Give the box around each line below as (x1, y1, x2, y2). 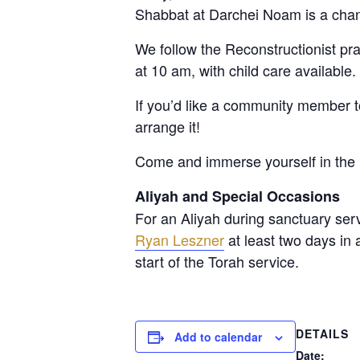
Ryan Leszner (135, 228, 224, 250)
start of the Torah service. (135, 250, 299, 272)
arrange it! (135, 115, 200, 137)
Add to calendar (174, 328, 262, 345)
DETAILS (296, 325, 349, 342)
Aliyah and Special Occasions (135, 185, 340, 207)
